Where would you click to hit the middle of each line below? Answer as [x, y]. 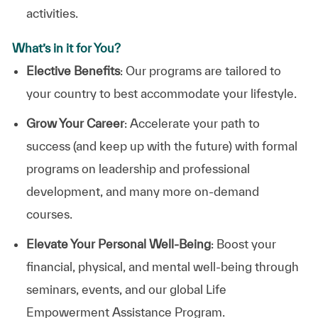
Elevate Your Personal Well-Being [118, 243]
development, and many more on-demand [142, 191]
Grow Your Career [75, 123]
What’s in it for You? [66, 48]
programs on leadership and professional [138, 168]
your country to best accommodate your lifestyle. [161, 93]
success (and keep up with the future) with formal [161, 146]
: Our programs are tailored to [200, 70]
